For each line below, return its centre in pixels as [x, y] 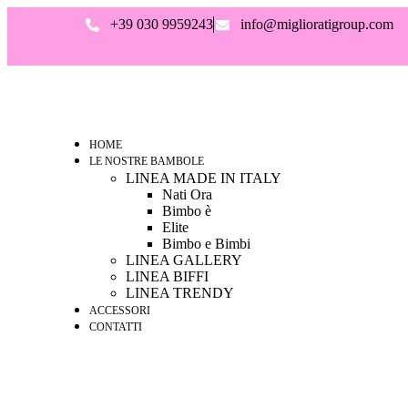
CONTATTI [116, 327]
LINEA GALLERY [184, 260]
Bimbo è [187, 211]
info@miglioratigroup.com [316, 24]
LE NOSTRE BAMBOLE [147, 161]
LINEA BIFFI [167, 276]
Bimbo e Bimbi [206, 244]
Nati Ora [187, 194]
